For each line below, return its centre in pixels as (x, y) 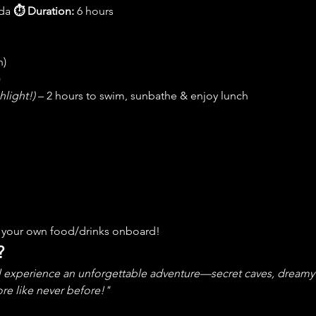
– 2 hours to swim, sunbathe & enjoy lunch (141, 95)
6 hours (95, 11)
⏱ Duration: (43, 11)
